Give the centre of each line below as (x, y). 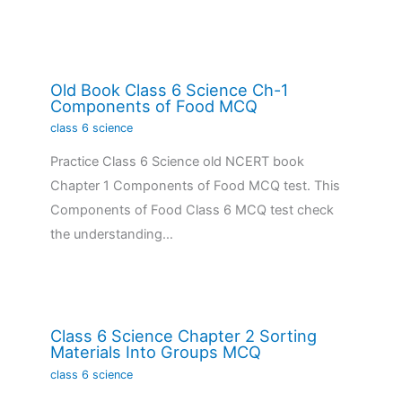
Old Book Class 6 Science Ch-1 (170, 89)
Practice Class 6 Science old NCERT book (178, 162)
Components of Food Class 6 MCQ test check (192, 210)
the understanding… (112, 235)
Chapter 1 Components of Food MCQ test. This (196, 186)
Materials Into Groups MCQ (156, 352)
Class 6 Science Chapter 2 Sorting (184, 336)
